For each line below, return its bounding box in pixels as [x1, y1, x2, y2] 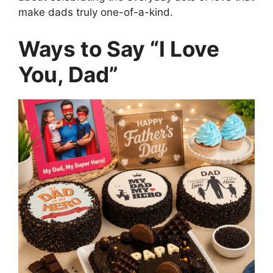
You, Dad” [18, 61, 118, 87]
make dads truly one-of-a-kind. [18, 6, 173, 19]
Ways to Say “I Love [18, 35, 219, 62]
